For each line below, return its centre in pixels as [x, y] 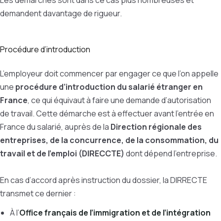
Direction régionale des [156, 127]
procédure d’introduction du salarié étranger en [109, 87]
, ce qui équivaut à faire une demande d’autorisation [119, 100]
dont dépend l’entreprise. [171, 153]
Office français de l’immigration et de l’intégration [115, 213]
